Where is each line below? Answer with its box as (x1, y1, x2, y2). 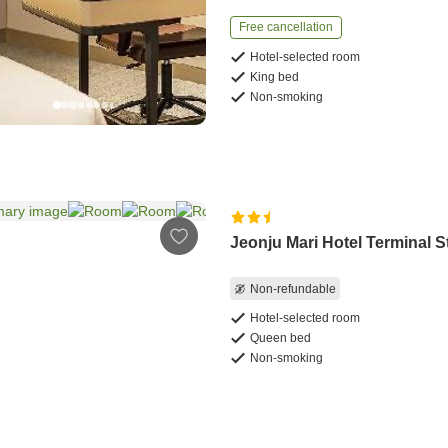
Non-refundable (250, 281, 337, 296)
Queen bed (250, 331, 312, 346)
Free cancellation (239, 20, 334, 35)
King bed (250, 70, 300, 85)
